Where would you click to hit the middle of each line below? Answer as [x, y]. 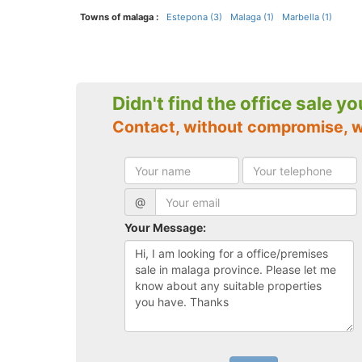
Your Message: [165, 228]
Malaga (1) [252, 17]
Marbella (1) [307, 17]
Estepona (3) [194, 17]
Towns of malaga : [119, 17]
